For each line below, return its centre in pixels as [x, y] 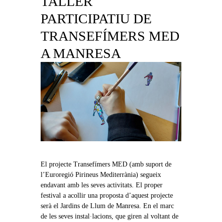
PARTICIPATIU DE [96, 19]
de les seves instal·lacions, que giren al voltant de [109, 217]
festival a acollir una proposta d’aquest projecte [107, 196]
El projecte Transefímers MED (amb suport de [106, 165]
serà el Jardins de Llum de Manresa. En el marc [107, 206]
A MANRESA [81, 54]
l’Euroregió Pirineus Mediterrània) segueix [101, 175]
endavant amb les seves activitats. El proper [101, 185]
